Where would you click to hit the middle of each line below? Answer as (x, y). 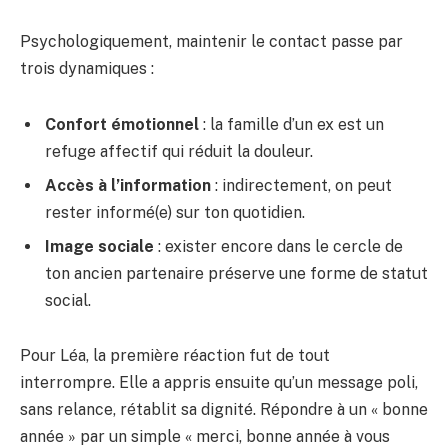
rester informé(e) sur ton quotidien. (175, 212)
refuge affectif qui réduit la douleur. (179, 151)
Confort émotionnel (122, 124)
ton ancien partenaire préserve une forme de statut (236, 273)
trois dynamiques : (87, 69)
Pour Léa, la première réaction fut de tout (175, 356)
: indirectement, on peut (301, 185)
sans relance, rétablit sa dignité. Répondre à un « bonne (224, 410)
